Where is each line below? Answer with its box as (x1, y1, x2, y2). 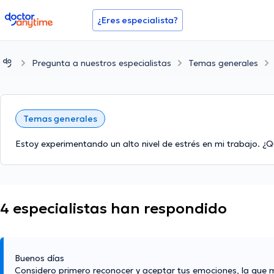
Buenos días (15, 253, 64, 264)
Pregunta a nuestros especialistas (32, 57, 171, 68)
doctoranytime (4, 11, 73, 23)
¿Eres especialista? (97, 15, 178, 26)
